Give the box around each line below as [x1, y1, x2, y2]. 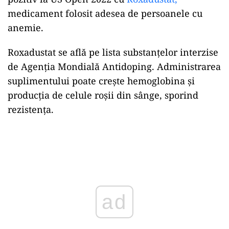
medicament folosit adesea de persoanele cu [8, 7, 202, 19]
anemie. [8, 21, 43, 34]
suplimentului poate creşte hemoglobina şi [8, 74, 195, 87]
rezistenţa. [8, 103, 54, 116]
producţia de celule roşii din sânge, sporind [8, 88, 198, 101]
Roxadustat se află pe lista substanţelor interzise [8, 45, 218, 58]
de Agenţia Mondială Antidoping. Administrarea [8, 60, 221, 73]
